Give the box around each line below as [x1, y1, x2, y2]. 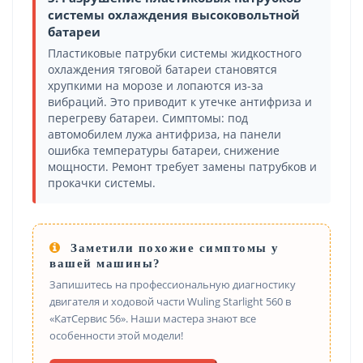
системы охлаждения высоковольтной [48, 6, 300, 23]
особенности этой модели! [49, 327, 183, 343]
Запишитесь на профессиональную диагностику [49, 276, 296, 292]
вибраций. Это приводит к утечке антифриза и [48, 94, 312, 109]
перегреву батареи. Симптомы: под [48, 110, 248, 126]
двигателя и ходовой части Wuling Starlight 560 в [49, 293, 291, 309]
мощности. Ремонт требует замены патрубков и [48, 159, 317, 174]
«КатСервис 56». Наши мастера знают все [49, 310, 256, 326]
